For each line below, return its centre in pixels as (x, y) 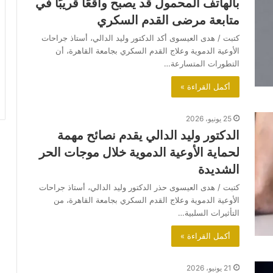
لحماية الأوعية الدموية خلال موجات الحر (139, 153)
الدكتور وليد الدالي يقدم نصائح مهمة (148, 136)
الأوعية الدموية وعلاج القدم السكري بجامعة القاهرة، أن (147, 51)
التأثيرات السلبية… (209, 213)
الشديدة (219, 170)
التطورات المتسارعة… (202, 64)
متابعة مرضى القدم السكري (168, 20)
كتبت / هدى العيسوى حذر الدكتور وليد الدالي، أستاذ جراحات (139, 187)
